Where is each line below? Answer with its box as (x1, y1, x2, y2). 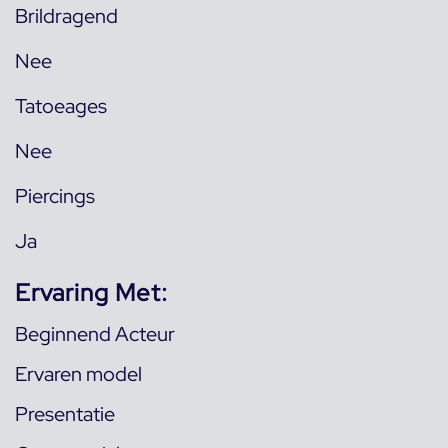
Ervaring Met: (15, 277, 168, 308)
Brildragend (15, 3, 118, 29)
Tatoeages (15, 93, 107, 119)
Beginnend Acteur (15, 321, 175, 347)
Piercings (15, 183, 95, 209)
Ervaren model (15, 361, 142, 387)
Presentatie (15, 401, 115, 427)
